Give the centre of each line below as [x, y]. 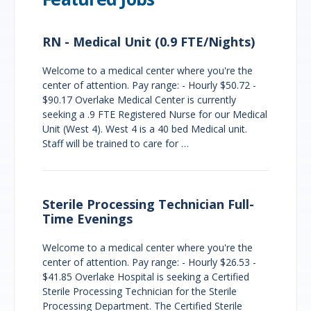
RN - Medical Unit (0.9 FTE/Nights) [149, 41]
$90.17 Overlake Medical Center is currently [139, 99]
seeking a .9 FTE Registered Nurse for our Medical [155, 114]
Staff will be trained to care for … [116, 143]
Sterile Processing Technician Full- [148, 204]
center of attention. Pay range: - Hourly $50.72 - [149, 85]
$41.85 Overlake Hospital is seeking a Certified [146, 276]
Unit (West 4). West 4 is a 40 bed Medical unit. [145, 128]
